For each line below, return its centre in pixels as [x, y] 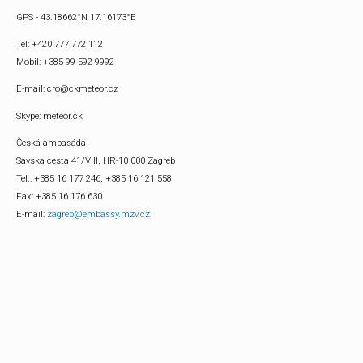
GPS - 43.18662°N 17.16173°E [76, 17]
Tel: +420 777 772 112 [60, 44]
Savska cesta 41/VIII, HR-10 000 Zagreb [96, 161]
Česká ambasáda [51, 143]
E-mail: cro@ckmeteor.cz [67, 89]
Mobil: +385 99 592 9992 [65, 62]
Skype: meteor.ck [49, 115]
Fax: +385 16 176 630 [59, 196]
